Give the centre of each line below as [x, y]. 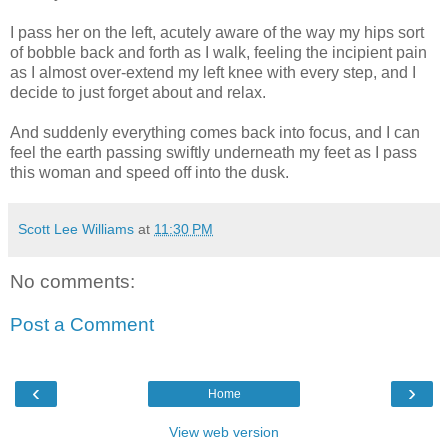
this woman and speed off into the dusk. [149, 172]
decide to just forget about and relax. [138, 92]
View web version [224, 431]
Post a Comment [82, 325]
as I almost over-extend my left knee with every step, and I [213, 72]
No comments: [72, 281]
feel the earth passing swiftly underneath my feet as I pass [213, 152]
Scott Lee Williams [76, 228]
